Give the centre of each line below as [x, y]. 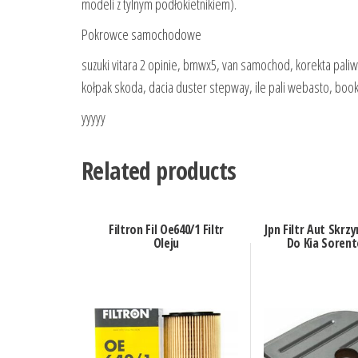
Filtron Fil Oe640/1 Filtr [166, 230]
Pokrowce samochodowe [141, 35]
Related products [159, 171]
